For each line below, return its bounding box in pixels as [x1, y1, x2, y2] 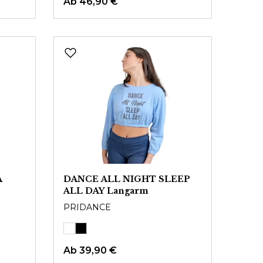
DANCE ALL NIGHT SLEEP [63, 174, 190, 184]
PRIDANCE [63, 202, 111, 213]
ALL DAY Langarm [63, 186, 149, 196]
